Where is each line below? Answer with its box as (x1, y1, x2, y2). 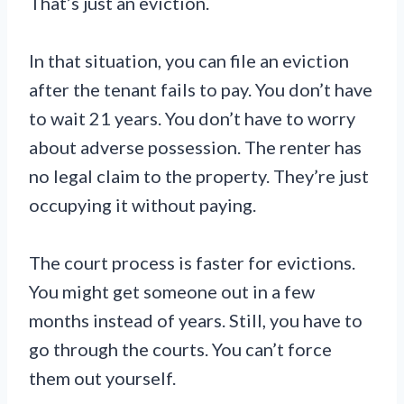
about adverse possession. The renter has (29, 135, 362, 158)
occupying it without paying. (29, 193, 256, 216)
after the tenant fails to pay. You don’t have (29, 78, 372, 100)
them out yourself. (29, 366, 176, 389)
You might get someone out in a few (29, 280, 315, 302)
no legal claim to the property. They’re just (29, 164, 369, 187)
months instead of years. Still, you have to (29, 308, 363, 331)
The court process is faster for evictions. (29, 251, 355, 273)
